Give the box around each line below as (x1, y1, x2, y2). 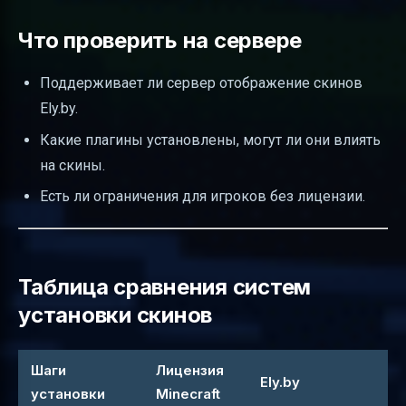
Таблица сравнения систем (18, 274, 312, 301)
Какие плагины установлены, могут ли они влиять (40, 130, 381, 149)
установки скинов (18, 302, 213, 329)
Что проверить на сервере (18, 27, 303, 54)
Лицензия (156, 361, 224, 379)
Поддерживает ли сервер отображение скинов (40, 74, 362, 92)
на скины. (40, 156, 105, 174)
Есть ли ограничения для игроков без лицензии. (40, 188, 365, 206)
